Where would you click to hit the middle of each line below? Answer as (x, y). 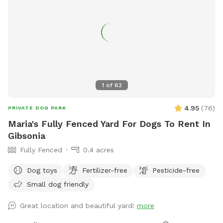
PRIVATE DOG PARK (37, 108)
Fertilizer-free (105, 170)
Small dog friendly (58, 184)
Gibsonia (27, 135)
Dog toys (42, 170)
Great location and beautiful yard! (78, 205)
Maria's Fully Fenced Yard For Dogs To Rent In (109, 123)
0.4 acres (99, 150)
